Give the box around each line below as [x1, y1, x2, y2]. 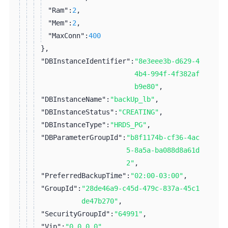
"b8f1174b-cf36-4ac [126, 133, 199, 141]
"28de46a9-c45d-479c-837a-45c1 [81, 184, 199, 192]
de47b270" [81, 196, 118, 205]
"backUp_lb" [109, 95, 155, 103]
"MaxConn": [47, 31, 89, 40]
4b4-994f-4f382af [134, 69, 199, 78]
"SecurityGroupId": [40, 209, 114, 218]
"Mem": [47, 18, 72, 27]
